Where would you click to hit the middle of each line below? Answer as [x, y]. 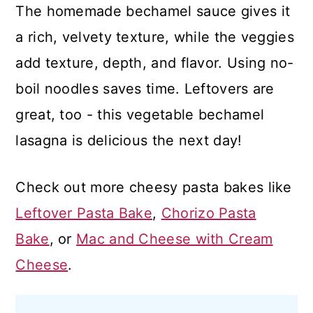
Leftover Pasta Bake [84, 213]
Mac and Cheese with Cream [175, 239]
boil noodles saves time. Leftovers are [145, 89]
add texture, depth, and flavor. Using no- [155, 63]
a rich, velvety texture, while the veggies [155, 37]
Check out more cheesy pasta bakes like [154, 187]
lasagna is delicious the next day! [129, 140]
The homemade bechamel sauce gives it [153, 11]
